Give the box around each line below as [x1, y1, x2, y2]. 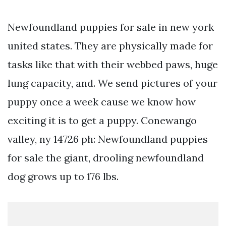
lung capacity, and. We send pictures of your [8, 77, 217, 90]
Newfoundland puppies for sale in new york [8, 21, 214, 34]
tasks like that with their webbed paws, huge [8, 58, 218, 71]
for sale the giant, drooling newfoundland [8, 151, 204, 164]
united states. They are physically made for [8, 39, 213, 52]
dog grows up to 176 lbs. [8, 170, 119, 183]
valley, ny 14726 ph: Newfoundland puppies [8, 133, 208, 146]
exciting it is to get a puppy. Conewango [8, 114, 197, 127]
